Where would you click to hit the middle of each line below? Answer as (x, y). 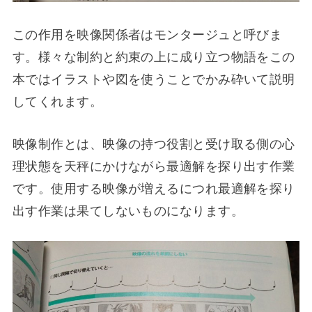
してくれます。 (57, 101)
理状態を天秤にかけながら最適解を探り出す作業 (154, 165)
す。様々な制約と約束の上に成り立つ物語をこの (154, 56)
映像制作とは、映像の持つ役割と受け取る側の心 (154, 142)
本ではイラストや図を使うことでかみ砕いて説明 (154, 78)
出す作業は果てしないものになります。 (128, 209)
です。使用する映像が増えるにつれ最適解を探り (154, 187)
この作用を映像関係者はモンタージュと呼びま (147, 34)
